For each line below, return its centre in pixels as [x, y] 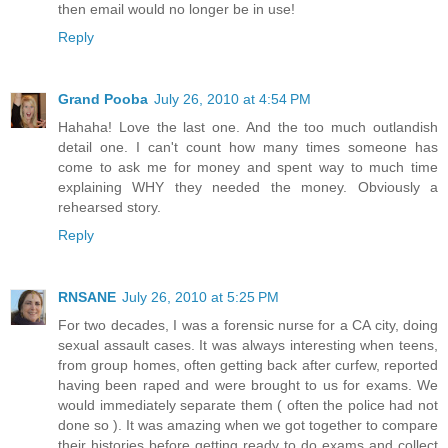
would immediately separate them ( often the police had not [248, 404]
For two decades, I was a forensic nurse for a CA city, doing [248, 324]
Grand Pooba [103, 98]
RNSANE [87, 296]
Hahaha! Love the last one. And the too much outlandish [248, 126]
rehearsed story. [109, 206]
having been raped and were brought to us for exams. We [248, 384]
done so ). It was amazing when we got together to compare [248, 424]
